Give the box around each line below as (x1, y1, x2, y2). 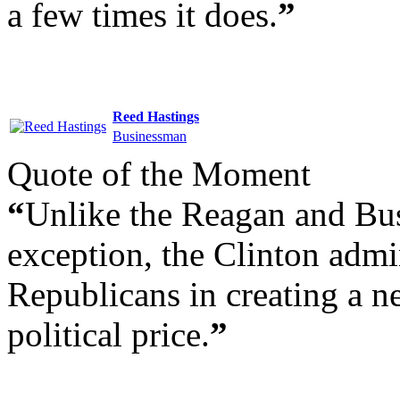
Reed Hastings (112, 108, 199, 124)
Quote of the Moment (7, 154, 311, 193)
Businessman (112, 128, 187, 144)
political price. (7, 314, 210, 354)
